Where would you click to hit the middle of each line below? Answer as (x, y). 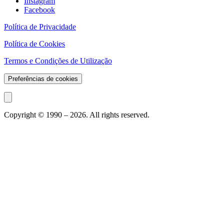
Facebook (39, 10)
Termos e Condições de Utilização (58, 61)
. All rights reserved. (118, 115)
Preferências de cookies (43, 79)
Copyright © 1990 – (37, 115)
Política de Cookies (34, 44)
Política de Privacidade (40, 27)
